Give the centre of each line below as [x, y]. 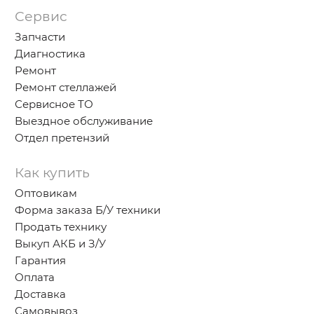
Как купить [53, 173]
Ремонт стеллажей [66, 88]
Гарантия [41, 261]
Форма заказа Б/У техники [88, 210]
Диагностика [50, 54]
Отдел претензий [62, 138]
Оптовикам [46, 193]
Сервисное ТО [54, 104]
